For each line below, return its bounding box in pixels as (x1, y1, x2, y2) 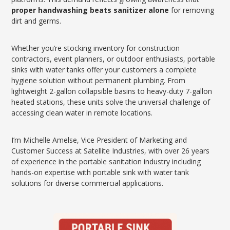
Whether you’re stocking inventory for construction (11, 43, 180, 53)
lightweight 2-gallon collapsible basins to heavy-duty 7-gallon (11, 86, 213, 96)
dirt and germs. (11, 16, 62, 26)
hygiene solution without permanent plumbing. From (11, 75, 186, 85)
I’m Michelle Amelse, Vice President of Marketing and (11, 135, 187, 145)
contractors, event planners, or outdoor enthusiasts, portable (11, 54, 216, 64)
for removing (169, 5, 215, 15)
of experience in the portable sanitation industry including (11, 157, 201, 166)
